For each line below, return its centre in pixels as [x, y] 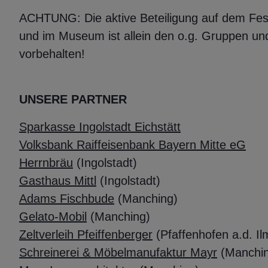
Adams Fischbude [67, 199]
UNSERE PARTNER [75, 100]
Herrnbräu [46, 163]
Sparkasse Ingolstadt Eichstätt [100, 127]
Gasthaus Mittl [58, 181]
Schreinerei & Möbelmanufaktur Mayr [118, 253]
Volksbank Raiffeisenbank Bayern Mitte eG [133, 145]
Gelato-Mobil [53, 217]
